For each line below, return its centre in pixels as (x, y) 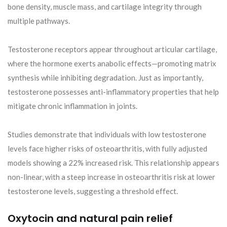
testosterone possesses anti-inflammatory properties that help (113, 92)
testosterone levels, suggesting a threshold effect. (93, 191)
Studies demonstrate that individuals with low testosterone (107, 135)
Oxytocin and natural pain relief (90, 219)
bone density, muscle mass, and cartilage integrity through (105, 7)
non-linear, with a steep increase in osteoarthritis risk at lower (111, 177)
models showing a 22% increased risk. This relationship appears (113, 163)
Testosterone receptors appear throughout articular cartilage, (112, 49)
